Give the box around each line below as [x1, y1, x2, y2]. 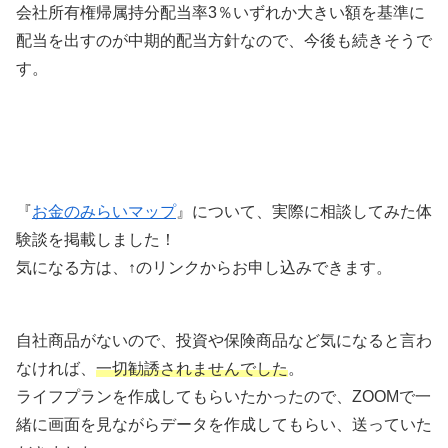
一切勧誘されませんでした [96, 359, 288, 377]
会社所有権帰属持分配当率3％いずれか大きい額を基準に [16, 4, 425, 22]
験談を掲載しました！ [16, 230, 176, 248]
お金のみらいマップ [32, 202, 176, 220]
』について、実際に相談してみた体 [176, 202, 432, 220]
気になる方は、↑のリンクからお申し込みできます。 [16, 258, 392, 276]
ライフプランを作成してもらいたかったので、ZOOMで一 [16, 387, 431, 405]
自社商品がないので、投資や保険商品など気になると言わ [16, 331, 432, 349]
